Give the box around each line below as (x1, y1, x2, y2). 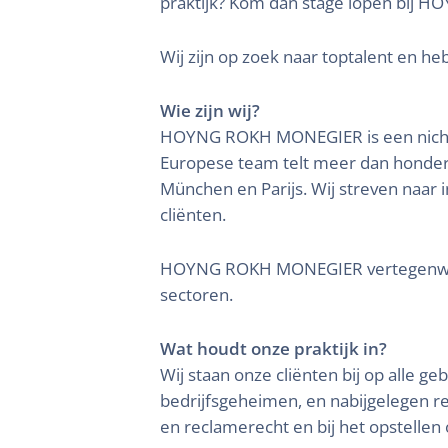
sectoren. (160, 283, 233, 306)
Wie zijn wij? (160, 99, 260, 122)
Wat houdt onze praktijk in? (160, 337, 387, 360)
